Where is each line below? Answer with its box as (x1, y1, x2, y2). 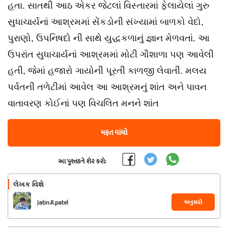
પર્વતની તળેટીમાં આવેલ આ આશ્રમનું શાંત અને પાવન (8, 82, 207, 92)
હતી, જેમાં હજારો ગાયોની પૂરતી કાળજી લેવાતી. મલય (8, 66, 207, 76)
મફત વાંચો (101, 126, 127, 139)
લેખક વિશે (13, 180, 44, 188)
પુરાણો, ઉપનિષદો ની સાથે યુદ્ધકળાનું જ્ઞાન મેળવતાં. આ (8, 33, 210, 43)
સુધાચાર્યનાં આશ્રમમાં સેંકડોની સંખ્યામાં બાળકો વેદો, (8, 17, 204, 27)
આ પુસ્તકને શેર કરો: (58, 156, 106, 167)
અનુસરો (184, 197, 202, 207)
